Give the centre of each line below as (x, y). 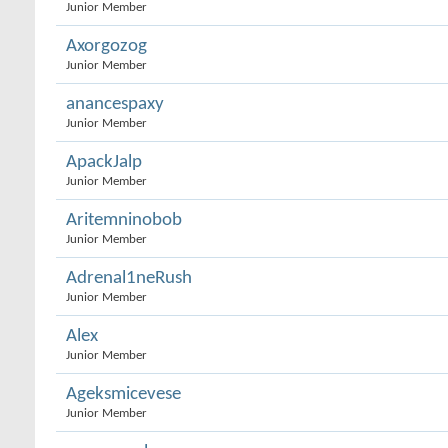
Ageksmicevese (123, 394)
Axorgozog (106, 46)
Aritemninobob (124, 220)
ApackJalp (104, 162)
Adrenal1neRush (129, 278)
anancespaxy (115, 104)
